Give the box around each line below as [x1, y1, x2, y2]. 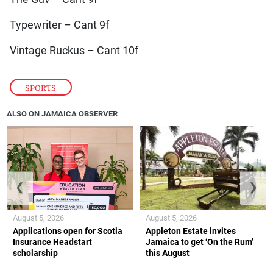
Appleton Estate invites [146, 226, 236, 236]
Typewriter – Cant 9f [9, 18, 109, 31]
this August [146, 248, 190, 258]
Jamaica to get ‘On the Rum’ [146, 237, 253, 247]
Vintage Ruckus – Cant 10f [9, 44, 138, 57]
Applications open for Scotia [13, 226, 123, 236]
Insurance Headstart [13, 237, 93, 247]
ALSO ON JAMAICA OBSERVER [7, 109, 118, 119]
